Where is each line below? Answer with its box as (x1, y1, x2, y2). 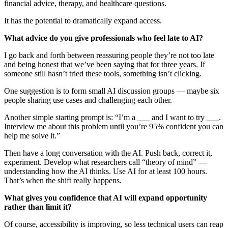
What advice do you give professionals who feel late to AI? (4, 33, 203, 42)
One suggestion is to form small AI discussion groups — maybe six (4, 86, 219, 95)
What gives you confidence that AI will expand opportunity (4, 193, 207, 202)
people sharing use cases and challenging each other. (4, 95, 172, 104)
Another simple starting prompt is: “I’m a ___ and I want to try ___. (4, 112, 221, 122)
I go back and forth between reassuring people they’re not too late (4, 50, 214, 60)
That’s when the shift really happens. (4, 176, 122, 185)
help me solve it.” (4, 131, 60, 140)
